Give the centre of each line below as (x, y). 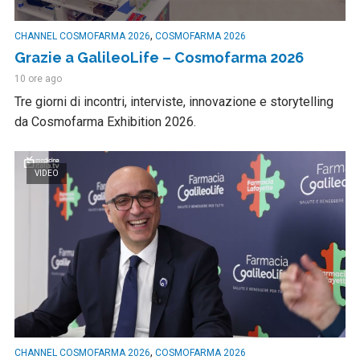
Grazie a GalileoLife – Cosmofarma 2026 (159, 58)
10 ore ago (38, 79)
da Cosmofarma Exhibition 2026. (105, 122)
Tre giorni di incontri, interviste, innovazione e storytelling (174, 102)
